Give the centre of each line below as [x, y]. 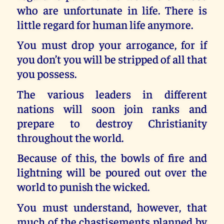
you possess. [47, 73]
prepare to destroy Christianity [112, 122]
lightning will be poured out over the [112, 172]
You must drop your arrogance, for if [112, 44]
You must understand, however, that [112, 206]
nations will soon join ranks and [112, 108]
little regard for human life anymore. [105, 24]
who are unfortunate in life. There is [112, 9]
